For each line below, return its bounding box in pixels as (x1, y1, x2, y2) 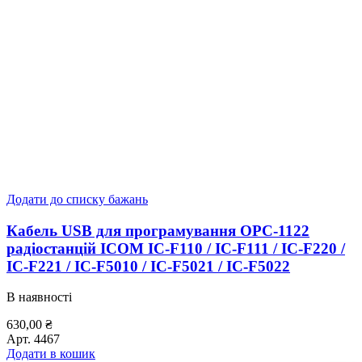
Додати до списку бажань (6, 192, 148, 207)
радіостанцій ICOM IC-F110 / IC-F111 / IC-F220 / (6, 239, 345, 257)
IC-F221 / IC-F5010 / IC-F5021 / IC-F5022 (6, 257, 290, 275)
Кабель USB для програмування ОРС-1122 (6, 221, 309, 239)
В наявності (6, 290, 72, 305)
